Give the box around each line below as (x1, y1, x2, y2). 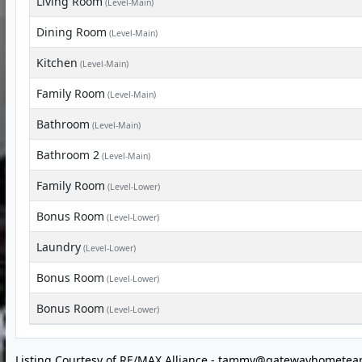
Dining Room (36, 24, 107, 40)
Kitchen (36, 55, 78, 70)
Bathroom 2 (36, 147, 99, 162)
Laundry (36, 239, 81, 255)
